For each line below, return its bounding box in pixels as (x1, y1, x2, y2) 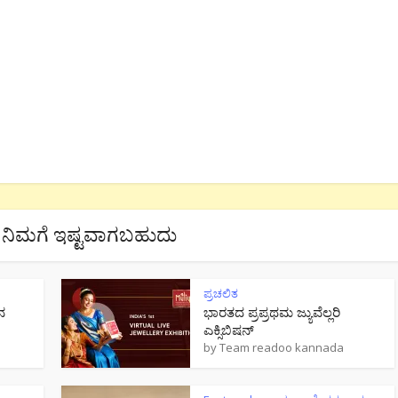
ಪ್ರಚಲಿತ (203, 284, 238, 301)
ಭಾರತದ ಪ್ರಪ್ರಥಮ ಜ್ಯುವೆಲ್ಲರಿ (203, 302, 340, 321)
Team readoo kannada (219, 338, 344, 355)
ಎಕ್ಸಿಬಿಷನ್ (203, 320, 254, 338)
